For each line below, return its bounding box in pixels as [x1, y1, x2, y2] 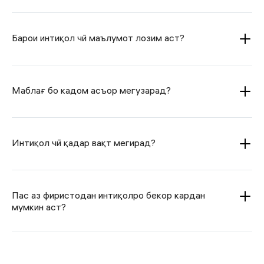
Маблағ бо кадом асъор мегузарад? [12, 84, 171, 97]
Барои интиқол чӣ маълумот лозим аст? [12, 32, 184, 44]
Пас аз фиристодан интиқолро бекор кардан [12, 189, 205, 202]
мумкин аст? [12, 201, 66, 213]
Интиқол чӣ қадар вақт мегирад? [12, 137, 156, 149]
